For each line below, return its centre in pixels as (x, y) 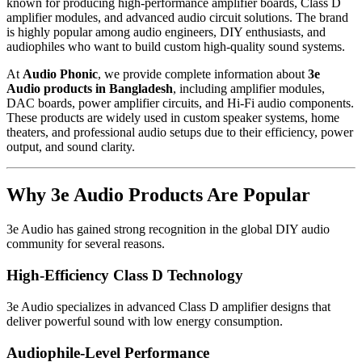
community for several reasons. (86, 244)
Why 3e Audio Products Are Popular (158, 195)
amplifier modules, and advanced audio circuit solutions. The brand (177, 17)
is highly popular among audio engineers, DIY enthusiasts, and (166, 32)
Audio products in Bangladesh (90, 88)
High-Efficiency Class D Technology (125, 276)
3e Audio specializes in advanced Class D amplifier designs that (168, 306)
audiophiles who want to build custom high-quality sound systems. (176, 46)
